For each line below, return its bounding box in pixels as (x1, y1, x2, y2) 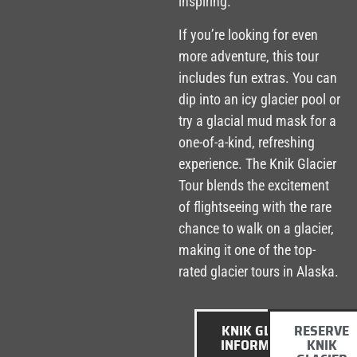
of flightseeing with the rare (178, 198, 331, 215)
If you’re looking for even (178, 25, 318, 43)
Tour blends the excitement (178, 176, 329, 194)
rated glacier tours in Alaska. (178, 262, 339, 280)
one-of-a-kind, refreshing (178, 133, 315, 151)
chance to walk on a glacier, (178, 219, 334, 237)
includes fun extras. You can (178, 69, 337, 86)
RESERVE (294, 320, 349, 343)
